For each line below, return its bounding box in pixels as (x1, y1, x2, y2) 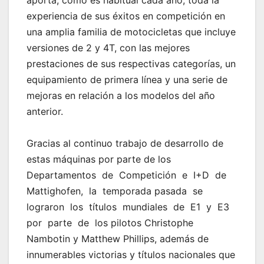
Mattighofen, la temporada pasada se (27, 185, 206, 197)
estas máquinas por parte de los (27, 153, 174, 166)
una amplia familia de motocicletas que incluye (27, 26, 236, 38)
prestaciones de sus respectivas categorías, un (27, 58, 236, 70)
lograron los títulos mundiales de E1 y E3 (27, 201, 232, 213)
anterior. (27, 105, 63, 118)
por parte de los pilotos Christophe (27, 217, 193, 229)
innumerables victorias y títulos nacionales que (27, 249, 235, 261)
